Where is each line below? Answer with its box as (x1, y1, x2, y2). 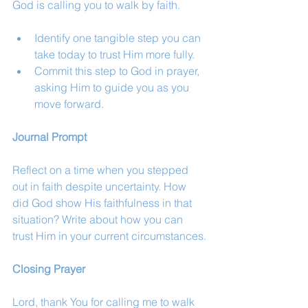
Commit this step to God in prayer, (34, 64, 202, 78)
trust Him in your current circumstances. (12, 229, 206, 243)
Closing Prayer (12, 262, 85, 276)
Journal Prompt (12, 130, 87, 144)
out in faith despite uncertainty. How (12, 179, 189, 193)
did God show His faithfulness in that (12, 196, 195, 210)
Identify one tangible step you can (34, 31, 203, 45)
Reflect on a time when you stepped (12, 163, 191, 177)
